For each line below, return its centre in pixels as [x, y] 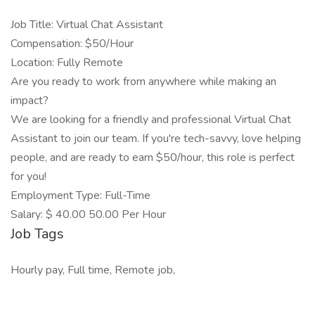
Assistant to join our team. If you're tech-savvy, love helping [156, 139]
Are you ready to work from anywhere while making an [143, 82]
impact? [30, 101]
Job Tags [37, 234]
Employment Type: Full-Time [81, 195]
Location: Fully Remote [67, 63]
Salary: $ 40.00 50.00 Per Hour [88, 214]
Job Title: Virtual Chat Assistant [87, 25]
